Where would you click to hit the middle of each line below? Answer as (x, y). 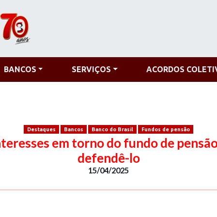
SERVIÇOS (91, 69)
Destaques (41, 129)
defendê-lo (108, 158)
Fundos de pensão (166, 129)
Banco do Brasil (113, 129)
